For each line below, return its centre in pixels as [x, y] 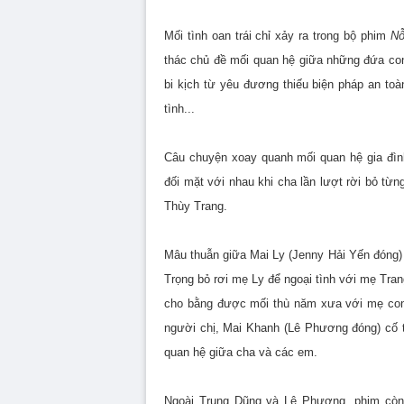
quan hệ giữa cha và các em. [241, 352]
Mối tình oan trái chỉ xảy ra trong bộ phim [277, 36]
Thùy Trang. [196, 206]
